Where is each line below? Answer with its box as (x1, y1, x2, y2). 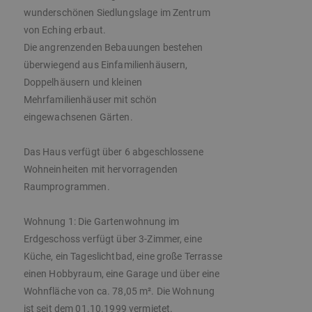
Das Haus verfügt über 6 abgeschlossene (23, 146, 203, 158)
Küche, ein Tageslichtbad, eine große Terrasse (23, 251, 222, 263)
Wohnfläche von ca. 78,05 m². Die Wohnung (23, 286, 215, 297)
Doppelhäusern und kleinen (23, 77, 143, 88)
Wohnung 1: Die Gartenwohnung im (23, 216, 179, 228)
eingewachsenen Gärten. (23, 111, 133, 123)
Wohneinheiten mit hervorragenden (23, 164, 178, 175)
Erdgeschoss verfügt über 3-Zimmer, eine (23, 233, 203, 245)
